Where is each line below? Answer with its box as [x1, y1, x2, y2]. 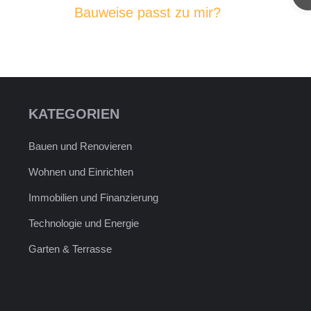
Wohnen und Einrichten [28, 166, 133, 178]
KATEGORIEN [28, 106, 119, 122]
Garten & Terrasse [28, 243, 112, 255]
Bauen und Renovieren [28, 140, 132, 153]
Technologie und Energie [28, 217, 139, 230]
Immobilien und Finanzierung [28, 192, 158, 204]
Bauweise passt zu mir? [74, 5, 221, 21]
